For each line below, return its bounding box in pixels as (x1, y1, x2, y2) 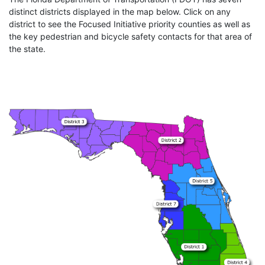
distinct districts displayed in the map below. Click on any (9, 7, 231, 17)
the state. (9, 44, 46, 54)
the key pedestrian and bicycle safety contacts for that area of (9, 31, 252, 42)
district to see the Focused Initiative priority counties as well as (9, 19, 250, 30)
